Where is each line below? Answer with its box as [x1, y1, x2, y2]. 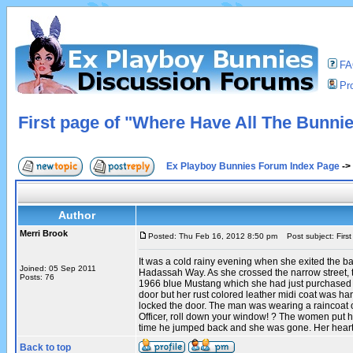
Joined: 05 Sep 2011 [20, 264, 96, 273]
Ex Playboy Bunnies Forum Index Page [166, 161, 340, 172]
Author [58, 209, 95, 221]
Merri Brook [20, 229, 68, 238]
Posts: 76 [20, 273, 54, 281]
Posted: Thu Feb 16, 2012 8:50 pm [148, 232, 277, 240]
